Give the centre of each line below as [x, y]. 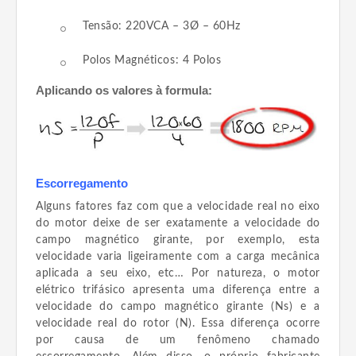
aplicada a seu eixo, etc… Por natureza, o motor [178, 273]
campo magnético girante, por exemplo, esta [178, 240]
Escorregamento [82, 183]
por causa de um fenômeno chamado [178, 340]
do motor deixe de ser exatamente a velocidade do [178, 223]
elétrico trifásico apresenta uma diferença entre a [178, 290]
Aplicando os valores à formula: [124, 91]
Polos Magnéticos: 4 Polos [152, 61]
